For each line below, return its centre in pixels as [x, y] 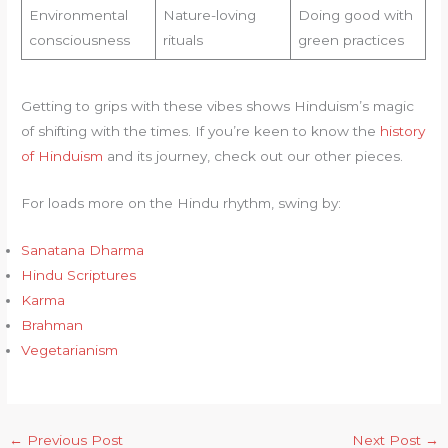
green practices [350, 39]
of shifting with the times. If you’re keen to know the [201, 130]
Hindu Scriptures [79, 274]
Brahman [52, 324]
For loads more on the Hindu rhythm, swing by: [181, 202]
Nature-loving [209, 14]
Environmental [78, 14]
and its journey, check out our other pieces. [253, 155]
